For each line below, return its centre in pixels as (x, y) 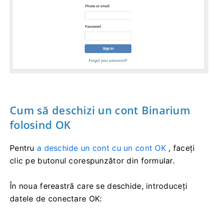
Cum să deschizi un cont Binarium (100, 110)
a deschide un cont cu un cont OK (101, 148)
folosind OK (40, 124)
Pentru (23, 148)
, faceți (180, 148)
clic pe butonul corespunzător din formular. (92, 160)
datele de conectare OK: (56, 198)
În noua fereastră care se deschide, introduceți (99, 186)
